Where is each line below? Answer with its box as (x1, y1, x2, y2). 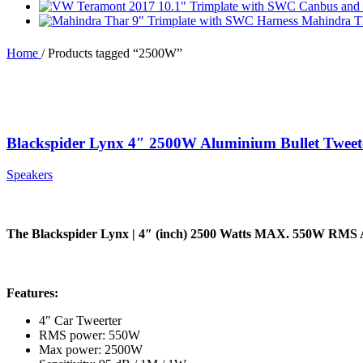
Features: (6, 286, 58, 301)
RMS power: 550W (39, 328, 140, 343)
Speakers (6, 167, 53, 181)
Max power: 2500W (39, 343, 143, 357)
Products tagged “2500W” (48, 46, 182, 61)
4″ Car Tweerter (39, 314, 122, 328)
